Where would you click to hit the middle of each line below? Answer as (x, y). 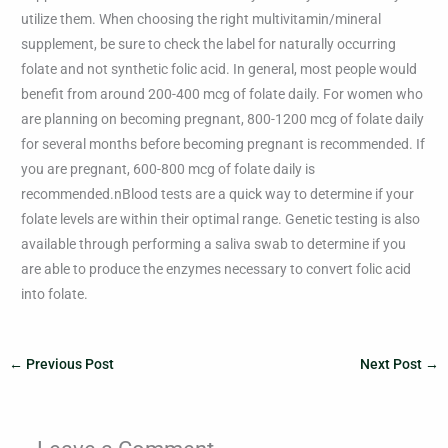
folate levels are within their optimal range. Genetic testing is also (221, 218)
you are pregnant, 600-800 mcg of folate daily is (168, 168)
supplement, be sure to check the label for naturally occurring (209, 43)
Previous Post (69, 363)
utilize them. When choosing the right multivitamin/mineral (201, 18)
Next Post (392, 363)
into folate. (55, 293)
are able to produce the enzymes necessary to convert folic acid (216, 268)
